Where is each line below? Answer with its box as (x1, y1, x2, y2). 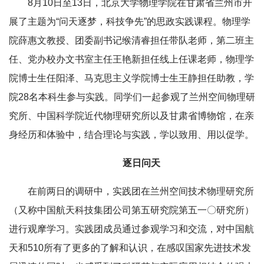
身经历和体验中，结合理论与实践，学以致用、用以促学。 (9, 130, 254, 140)
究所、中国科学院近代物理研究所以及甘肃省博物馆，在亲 (9, 111, 254, 121)
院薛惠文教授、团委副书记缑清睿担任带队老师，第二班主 (9, 35, 254, 45)
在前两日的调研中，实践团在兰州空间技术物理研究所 (28, 186, 254, 196)
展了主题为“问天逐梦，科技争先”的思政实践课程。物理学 (9, 16, 250, 27)
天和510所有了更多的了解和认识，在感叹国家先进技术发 (9, 243, 251, 253)
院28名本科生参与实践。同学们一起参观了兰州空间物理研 (9, 92, 255, 102)
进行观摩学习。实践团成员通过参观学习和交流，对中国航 (9, 224, 254, 234)
